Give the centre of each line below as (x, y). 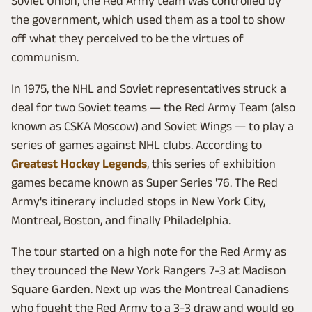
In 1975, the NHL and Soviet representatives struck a (149, 88)
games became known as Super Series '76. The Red (145, 182)
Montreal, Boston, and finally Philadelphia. (121, 220)
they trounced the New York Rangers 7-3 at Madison (149, 270)
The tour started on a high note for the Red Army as (149, 251)
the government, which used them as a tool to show (148, 19)
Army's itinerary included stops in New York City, (138, 201)
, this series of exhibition (211, 163)
